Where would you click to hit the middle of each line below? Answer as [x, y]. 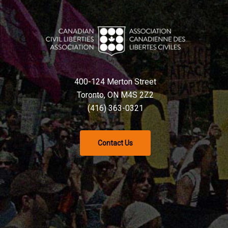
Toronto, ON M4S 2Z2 [116, 95]
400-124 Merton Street [116, 82]
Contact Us [116, 143]
